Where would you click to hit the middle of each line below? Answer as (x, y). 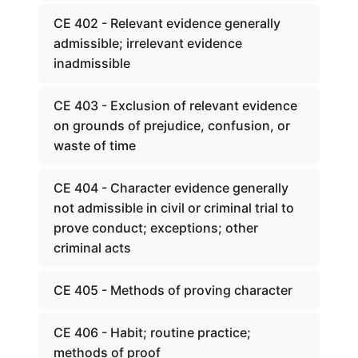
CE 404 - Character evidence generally (171, 188)
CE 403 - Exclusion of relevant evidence (175, 105)
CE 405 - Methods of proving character (173, 290)
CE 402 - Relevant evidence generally (167, 23)
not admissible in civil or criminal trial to (174, 208)
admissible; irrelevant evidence (148, 43)
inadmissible (92, 63)
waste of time (95, 145)
